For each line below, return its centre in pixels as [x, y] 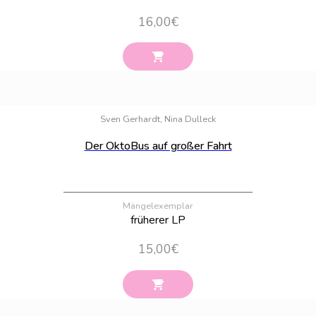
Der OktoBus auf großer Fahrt [158, 146]
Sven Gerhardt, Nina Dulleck [158, 120]
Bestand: [286, 98]
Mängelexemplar [158, 206]
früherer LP [158, 220]
